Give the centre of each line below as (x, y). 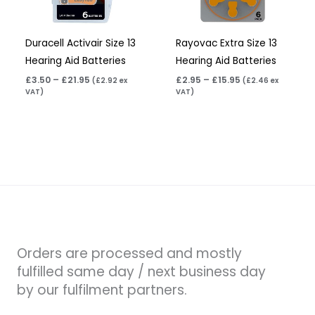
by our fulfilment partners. (102, 290)
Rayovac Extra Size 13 (227, 44)
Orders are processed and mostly (129, 254)
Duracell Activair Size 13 (81, 44)
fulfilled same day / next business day (141, 272)
